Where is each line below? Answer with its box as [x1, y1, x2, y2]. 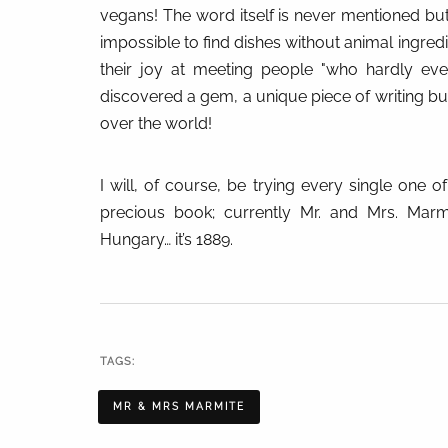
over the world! [100, 114, 212, 134]
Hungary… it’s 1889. [100, 230, 233, 250]
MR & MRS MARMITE [112, 400, 245, 412]
